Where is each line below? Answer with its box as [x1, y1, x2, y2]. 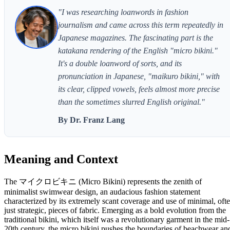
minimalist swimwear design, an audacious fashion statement [4, 187, 200, 196]
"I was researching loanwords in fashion [58, 7, 188, 16]
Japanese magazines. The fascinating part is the [58, 33, 213, 42]
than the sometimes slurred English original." [58, 97, 205, 106]
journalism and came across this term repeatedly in [58, 20, 223, 29]
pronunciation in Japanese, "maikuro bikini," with [58, 71, 220, 81]
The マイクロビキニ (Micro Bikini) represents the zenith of [4, 177, 202, 186]
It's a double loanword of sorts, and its [58, 59, 182, 68]
